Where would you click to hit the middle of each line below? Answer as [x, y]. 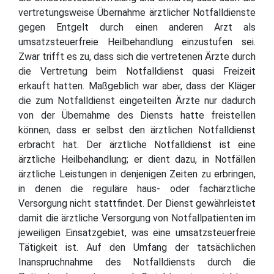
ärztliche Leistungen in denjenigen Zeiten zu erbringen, [137, 174]
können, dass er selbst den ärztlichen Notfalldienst [137, 130]
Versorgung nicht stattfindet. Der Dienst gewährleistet [137, 203]
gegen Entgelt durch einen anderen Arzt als [137, 27]
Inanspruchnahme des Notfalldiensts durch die [137, 262]
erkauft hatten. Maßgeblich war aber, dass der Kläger [137, 86]
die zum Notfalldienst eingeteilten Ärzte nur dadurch [137, 100]
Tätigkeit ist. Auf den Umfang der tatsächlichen [137, 247]
